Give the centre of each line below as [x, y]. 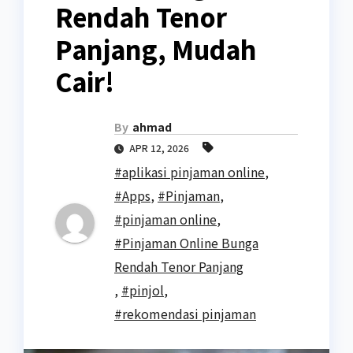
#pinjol [143, 290]
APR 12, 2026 [159, 148]
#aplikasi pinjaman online [190, 172]
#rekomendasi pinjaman [185, 314]
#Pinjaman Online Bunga [186, 243]
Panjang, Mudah [156, 49]
